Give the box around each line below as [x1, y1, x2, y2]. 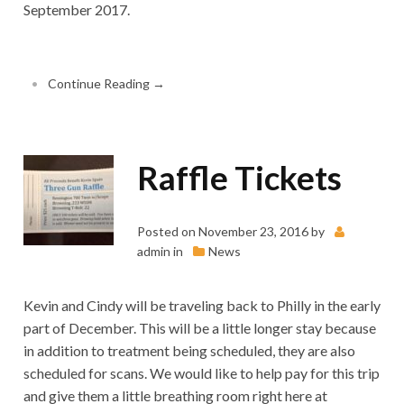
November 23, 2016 [197, 223, 308, 239]
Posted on [136, 223, 196, 239]
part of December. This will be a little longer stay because [23, 319, 376, 337]
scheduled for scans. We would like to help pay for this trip [23, 364, 380, 382]
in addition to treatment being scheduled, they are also [23, 342, 355, 360]
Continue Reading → [48, 76, 166, 92]
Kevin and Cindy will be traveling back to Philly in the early [23, 297, 381, 315]
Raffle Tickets [136, 157, 342, 197]
